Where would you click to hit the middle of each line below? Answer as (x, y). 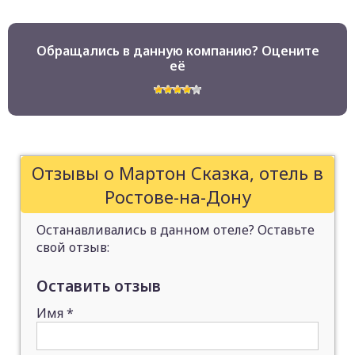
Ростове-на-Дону (177, 197)
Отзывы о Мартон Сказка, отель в (177, 173)
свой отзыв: (73, 247)
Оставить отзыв (99, 286)
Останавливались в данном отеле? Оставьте (176, 230)
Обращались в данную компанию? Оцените (177, 51)
